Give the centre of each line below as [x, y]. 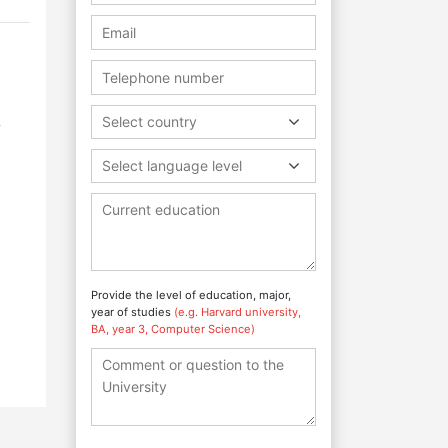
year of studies [132, 311]
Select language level [172, 165]
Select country [149, 121]
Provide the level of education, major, [191, 294]
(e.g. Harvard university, [237, 311]
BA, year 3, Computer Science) [173, 328]
